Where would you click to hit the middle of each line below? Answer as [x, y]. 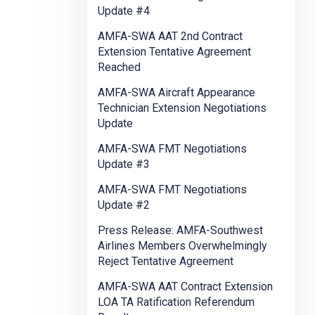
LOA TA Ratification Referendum [176, 302]
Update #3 [124, 165]
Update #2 [124, 205]
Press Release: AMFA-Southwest [180, 231]
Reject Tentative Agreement [166, 262]
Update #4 [124, 11]
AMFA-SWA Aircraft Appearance [176, 93]
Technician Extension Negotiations [182, 108]
